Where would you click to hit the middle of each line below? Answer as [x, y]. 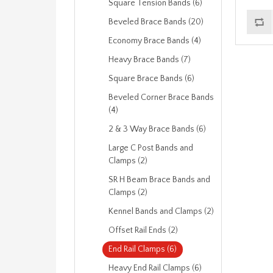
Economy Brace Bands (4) [155, 41]
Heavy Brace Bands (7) [150, 60]
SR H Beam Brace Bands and [159, 180]
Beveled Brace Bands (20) [156, 22]
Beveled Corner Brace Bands [161, 97]
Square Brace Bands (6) [151, 79]
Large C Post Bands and [151, 148]
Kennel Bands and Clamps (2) [161, 211]
